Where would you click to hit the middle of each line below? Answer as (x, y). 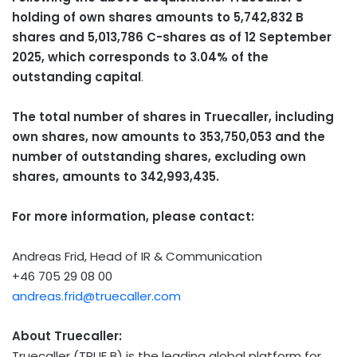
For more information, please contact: (133, 217)
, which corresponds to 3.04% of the (155, 57)
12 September (288, 37)
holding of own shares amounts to (123, 18)
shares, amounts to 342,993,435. (116, 177)
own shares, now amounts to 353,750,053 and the (169, 137)
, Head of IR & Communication (173, 257)
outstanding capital (76, 77)
